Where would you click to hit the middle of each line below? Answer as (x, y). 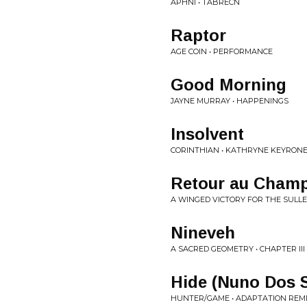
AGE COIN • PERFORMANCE (222, 51)
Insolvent (207, 134)
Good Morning (229, 85)
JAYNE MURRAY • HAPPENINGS (230, 101)
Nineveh (203, 233)
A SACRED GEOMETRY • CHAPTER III (238, 249)
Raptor (198, 35)
